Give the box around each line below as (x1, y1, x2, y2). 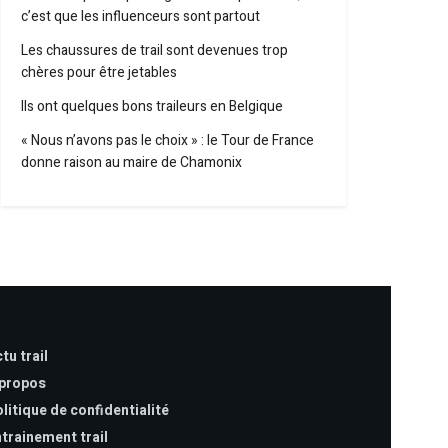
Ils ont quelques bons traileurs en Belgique (21, 96, 283, 117)
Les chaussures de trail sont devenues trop (21, 40, 288, 61)
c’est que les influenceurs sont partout (21, 6, 260, 27)
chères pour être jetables (21, 62, 177, 83)
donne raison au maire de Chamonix (21, 152, 242, 173)
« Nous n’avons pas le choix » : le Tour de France (21, 130, 314, 151)
